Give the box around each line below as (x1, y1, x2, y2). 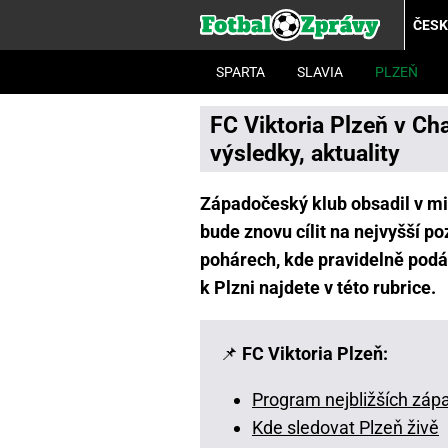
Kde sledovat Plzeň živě (252, 417, 439, 438)
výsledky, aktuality (210, 139, 400, 167)
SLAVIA (297, 64, 343, 80)
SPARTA (216, 64, 265, 80)
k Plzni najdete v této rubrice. (200, 277, 436, 298)
